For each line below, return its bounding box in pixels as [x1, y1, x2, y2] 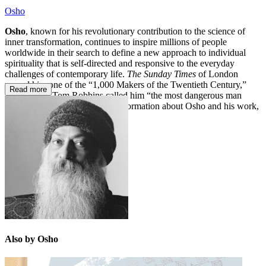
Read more [9, 84, 47, 94]
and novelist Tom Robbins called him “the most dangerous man [5, 90, 242, 100]
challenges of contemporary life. [5, 68, 127, 79]
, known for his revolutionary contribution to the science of [26, 26, 245, 36]
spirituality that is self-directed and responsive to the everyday [5, 58, 235, 68]
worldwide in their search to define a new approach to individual [5, 47, 246, 58]
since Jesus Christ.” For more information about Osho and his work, [5, 100, 259, 111]
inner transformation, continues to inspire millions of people [5, 36, 227, 47]
